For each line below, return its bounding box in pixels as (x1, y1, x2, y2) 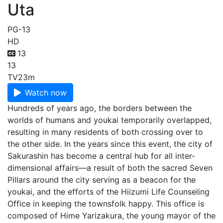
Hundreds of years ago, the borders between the (7, 103, 192, 113)
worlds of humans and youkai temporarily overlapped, (7, 115, 212, 125)
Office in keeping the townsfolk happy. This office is (7, 199, 204, 209)
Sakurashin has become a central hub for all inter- (7, 151, 195, 161)
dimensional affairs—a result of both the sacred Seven (7, 163, 213, 173)
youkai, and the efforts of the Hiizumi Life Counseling (7, 187, 210, 197)
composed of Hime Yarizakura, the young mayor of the (7, 211, 216, 221)
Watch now (25, 88, 67, 98)
